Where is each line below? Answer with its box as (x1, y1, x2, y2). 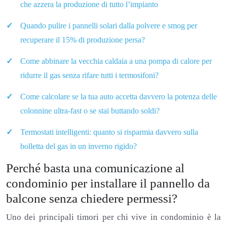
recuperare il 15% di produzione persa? (20, 35, 145, 44)
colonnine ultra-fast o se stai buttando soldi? (20, 106, 160, 115)
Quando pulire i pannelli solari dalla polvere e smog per (20, 21, 197, 30)
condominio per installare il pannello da (6, 176, 210, 190)
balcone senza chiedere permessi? (6, 191, 177, 205)
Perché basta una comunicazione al (6, 161, 184, 175)
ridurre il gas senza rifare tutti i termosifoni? (20, 70, 159, 80)
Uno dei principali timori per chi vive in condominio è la (6, 212, 221, 222)
